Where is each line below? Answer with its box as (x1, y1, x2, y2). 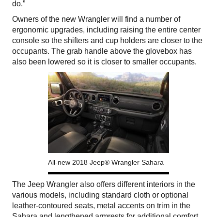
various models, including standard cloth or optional (12, 190, 188, 199)
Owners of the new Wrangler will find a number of (12, 15, 180, 23)
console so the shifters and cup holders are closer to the (12, 36, 202, 45)
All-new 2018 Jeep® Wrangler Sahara (48, 158, 164, 166)
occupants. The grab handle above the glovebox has (12, 46, 192, 55)
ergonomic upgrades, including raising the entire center (12, 25, 201, 34)
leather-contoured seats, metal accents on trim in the (12, 201, 190, 210)
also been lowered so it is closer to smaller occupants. (12, 57, 197, 66)
